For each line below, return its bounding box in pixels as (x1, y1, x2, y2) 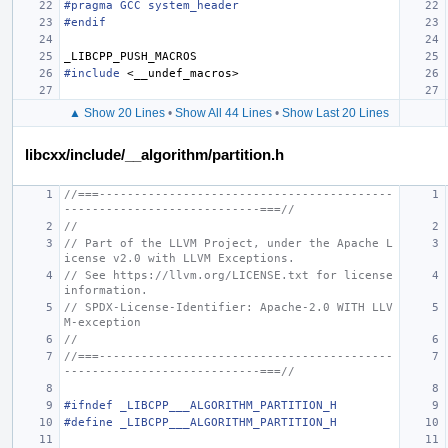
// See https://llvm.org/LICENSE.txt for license (64, 268, 393, 282)
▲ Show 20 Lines (69, 105, 165, 120)
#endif (64, 15, 106, 29)
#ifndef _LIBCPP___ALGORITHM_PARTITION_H (64, 398, 337, 412)
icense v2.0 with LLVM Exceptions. (64, 251, 295, 265)
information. (64, 283, 148, 297)
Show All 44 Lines (175, 105, 272, 120)
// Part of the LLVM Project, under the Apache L (64, 236, 393, 250)
